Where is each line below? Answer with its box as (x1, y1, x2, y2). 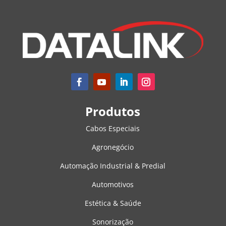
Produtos (85, 102, 141, 120)
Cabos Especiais (86, 123, 140, 133)
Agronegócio (92, 142, 134, 152)
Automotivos (92, 179, 134, 189)
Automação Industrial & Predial (60, 160, 166, 171)
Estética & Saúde (84, 198, 141, 208)
